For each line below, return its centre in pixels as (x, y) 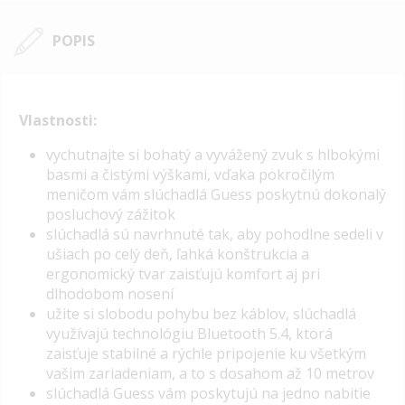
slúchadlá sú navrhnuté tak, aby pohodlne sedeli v (215, 234)
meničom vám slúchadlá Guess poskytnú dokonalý (216, 194)
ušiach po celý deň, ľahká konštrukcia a (178, 254)
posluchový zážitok (111, 214)
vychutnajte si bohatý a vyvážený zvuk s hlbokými (213, 154)
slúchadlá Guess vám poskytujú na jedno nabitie (208, 393)
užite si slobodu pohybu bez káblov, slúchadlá (201, 313)
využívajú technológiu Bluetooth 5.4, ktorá (189, 333)
